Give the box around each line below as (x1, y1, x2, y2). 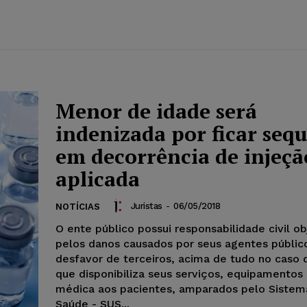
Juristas (130, 200, 162, 211)
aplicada (56, 165, 140, 193)
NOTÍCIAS (56, 201, 100, 212)
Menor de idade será (56, 97, 257, 125)
